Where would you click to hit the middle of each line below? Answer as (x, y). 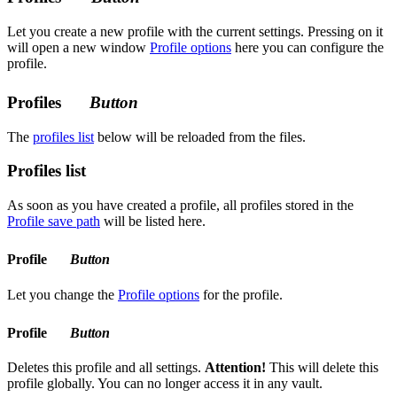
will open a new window (78, 48)
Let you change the (62, 294)
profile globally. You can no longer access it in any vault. (165, 384)
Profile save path (54, 221)
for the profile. (241, 294)
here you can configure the (307, 48)
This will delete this (322, 368)
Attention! (235, 368)
